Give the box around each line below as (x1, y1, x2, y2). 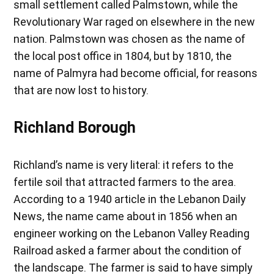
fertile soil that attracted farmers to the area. (13, 176, 237, 189)
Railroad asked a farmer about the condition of (13, 244, 242, 257)
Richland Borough (13, 119, 136, 137)
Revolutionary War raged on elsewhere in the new (13, 15, 256, 29)
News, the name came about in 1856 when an (13, 210, 238, 223)
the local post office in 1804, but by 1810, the (13, 50, 232, 63)
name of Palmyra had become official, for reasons (13, 67, 258, 80)
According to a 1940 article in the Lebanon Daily (13, 193, 246, 206)
